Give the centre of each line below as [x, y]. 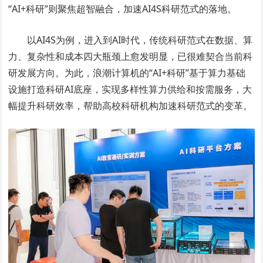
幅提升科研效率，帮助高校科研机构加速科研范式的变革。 [131, 106]
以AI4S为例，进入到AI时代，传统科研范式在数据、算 [140, 40]
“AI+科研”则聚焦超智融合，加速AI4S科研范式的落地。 [123, 9]
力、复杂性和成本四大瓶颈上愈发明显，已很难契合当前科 [131, 57]
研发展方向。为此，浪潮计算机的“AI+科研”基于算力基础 [127, 73]
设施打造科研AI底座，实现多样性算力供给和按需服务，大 [130, 90]
